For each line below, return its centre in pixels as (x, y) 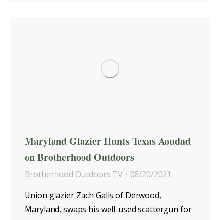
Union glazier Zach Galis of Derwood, (93, 196)
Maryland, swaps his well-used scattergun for (108, 209)
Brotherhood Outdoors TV (74, 175)
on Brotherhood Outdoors (79, 157)
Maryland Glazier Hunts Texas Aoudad (108, 141)
